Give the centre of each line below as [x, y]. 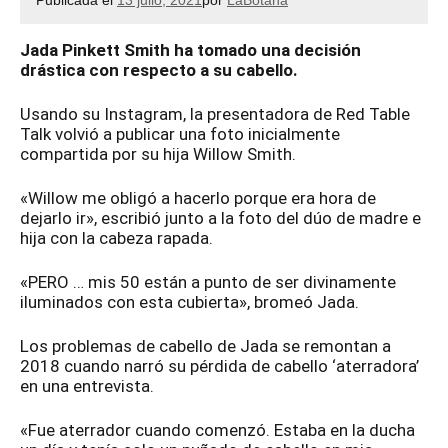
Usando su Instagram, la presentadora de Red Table [215, 113]
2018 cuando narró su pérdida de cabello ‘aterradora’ [219, 365]
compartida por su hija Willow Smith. [158, 153]
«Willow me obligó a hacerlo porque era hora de [198, 197]
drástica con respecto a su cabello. [159, 69]
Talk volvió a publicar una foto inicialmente [180, 133]
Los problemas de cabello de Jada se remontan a [205, 345]
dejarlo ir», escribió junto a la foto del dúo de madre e [220, 217]
